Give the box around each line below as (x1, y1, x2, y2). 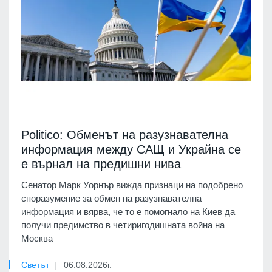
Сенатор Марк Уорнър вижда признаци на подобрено (21, 179, 243, 190)
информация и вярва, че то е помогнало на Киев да (21, 206, 235, 217)
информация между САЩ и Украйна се (21, 142, 241, 156)
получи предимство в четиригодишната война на (21, 219, 225, 230)
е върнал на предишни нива (21, 157, 181, 171)
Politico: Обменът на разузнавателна (21, 127, 228, 141)
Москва (21, 233, 53, 243)
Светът (21, 259, 49, 270)
